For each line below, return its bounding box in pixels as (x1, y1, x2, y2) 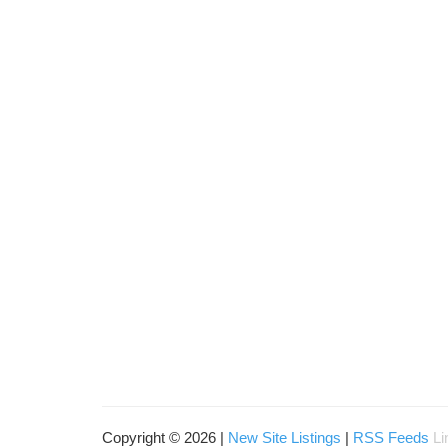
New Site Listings (228, 429, 341, 446)
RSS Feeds (353, 429, 429, 446)
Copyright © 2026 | (102, 429, 228, 446)
